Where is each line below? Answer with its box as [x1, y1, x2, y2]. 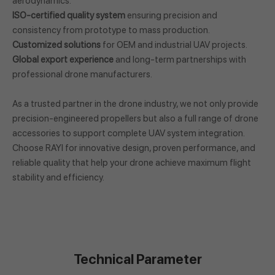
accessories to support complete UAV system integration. [12, 128, 244, 139]
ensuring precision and [125, 10, 217, 21]
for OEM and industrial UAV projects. [101, 39, 247, 51]
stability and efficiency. [12, 172, 104, 184]
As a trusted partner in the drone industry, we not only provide [12, 98, 258, 110]
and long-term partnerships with [114, 54, 246, 66]
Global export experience [12, 54, 114, 66]
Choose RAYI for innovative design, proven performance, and [12, 142, 255, 154]
